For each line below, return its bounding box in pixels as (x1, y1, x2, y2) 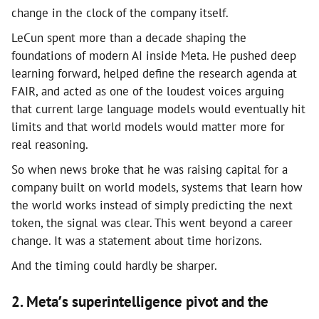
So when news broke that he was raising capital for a (11, 161, 288, 177)
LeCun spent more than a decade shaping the (11, 29, 246, 46)
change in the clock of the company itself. (11, 4, 229, 21)
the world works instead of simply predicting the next (11, 197, 293, 213)
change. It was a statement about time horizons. (11, 232, 262, 249)
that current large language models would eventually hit (11, 100, 305, 117)
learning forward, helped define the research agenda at (11, 65, 297, 81)
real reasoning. (11, 136, 88, 152)
